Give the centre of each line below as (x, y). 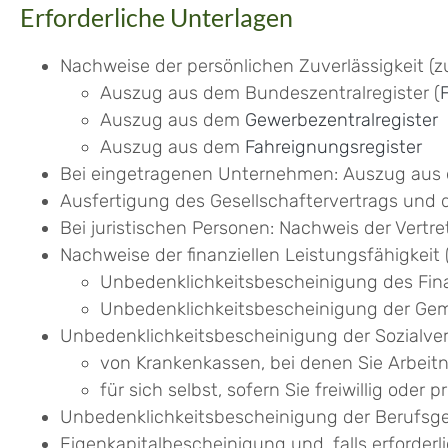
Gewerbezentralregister (341, 120)
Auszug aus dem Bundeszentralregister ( (270, 93)
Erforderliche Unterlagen (156, 17)
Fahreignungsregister (333, 147)
